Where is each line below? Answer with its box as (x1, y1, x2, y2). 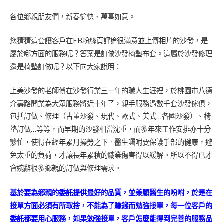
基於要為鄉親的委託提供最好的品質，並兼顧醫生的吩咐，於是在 (10, 188, 212, 197)
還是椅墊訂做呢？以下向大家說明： (10, 62, 121, 72)
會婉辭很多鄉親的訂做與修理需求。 (10, 164, 121, 173)
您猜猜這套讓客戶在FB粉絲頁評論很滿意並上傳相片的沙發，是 (10, 36, 208, 46)
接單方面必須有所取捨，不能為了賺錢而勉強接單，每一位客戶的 (10, 201, 212, 210)
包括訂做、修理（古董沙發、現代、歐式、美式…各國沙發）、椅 (10, 112, 211, 121)
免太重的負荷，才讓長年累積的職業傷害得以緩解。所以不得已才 (10, 151, 212, 160)
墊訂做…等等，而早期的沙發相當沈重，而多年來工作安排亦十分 (10, 125, 211, 134)
